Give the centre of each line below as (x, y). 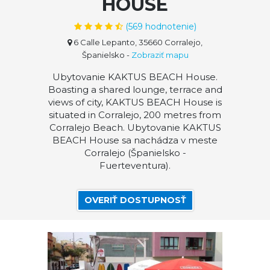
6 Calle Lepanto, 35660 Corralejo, (137, 42)
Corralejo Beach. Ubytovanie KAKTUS (135, 127)
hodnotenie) (169, 27)
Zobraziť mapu (160, 55)
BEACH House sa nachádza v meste (135, 140)
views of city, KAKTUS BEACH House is (135, 102)
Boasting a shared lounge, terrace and (135, 89)
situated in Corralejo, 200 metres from (135, 115)
